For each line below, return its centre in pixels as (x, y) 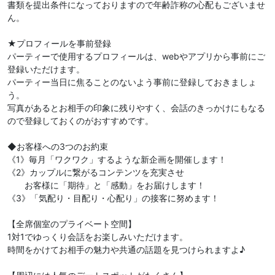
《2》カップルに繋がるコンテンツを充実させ (96, 172)
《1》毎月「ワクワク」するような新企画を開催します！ (117, 160)
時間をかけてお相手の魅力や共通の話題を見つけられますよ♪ (126, 250)
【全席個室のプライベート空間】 (72, 224)
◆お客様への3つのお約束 (58, 147)
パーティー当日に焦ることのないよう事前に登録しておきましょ (132, 82)
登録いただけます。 (46, 69)
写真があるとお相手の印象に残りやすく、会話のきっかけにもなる (136, 108)
